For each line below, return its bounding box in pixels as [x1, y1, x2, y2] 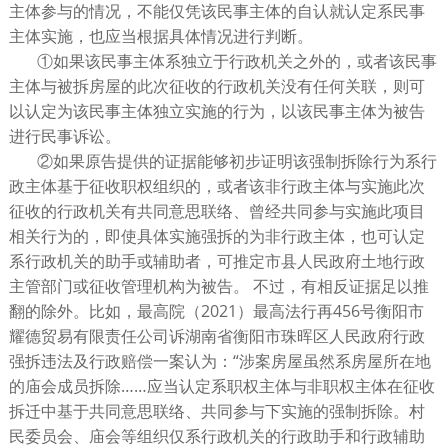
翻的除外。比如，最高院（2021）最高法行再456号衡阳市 [8, 300, 424, 323]
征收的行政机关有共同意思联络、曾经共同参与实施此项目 [8, 200, 425, 223]
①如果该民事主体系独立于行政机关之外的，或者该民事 [36, 50, 437, 73]
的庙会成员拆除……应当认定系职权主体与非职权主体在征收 [8, 375, 435, 398]
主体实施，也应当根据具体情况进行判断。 [8, 25, 313, 48]
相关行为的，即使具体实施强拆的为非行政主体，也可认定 [8, 225, 425, 248]
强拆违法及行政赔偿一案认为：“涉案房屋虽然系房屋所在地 [8, 350, 431, 373]
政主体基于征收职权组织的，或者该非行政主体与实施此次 [8, 175, 425, 198]
